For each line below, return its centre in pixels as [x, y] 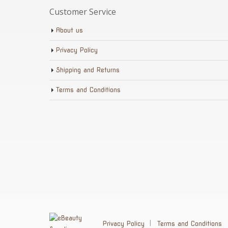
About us [69, 31]
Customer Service [83, 12]
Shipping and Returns [88, 70]
